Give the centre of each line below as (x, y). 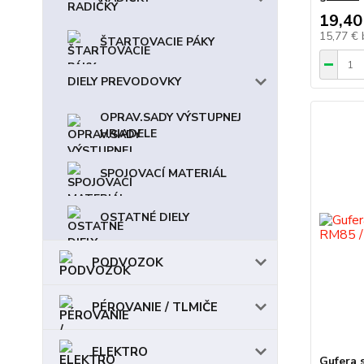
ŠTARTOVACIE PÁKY (157, 42)
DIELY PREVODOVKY (124, 82)
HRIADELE (128, 134)
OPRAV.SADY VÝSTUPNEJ (171, 117)
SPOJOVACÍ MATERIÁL (163, 173)
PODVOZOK (128, 262)
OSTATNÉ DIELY (145, 217)
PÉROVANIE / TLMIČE (155, 307)
